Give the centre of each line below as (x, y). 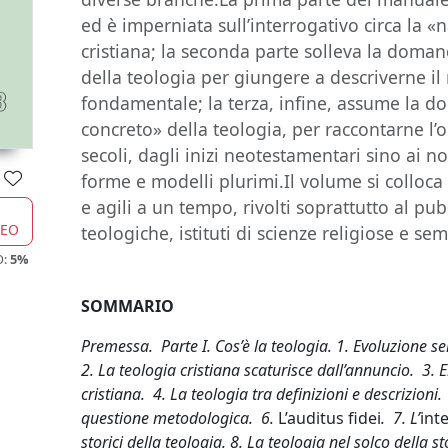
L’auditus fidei (330, 418)
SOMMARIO (128, 306)
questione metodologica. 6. (180, 418)
